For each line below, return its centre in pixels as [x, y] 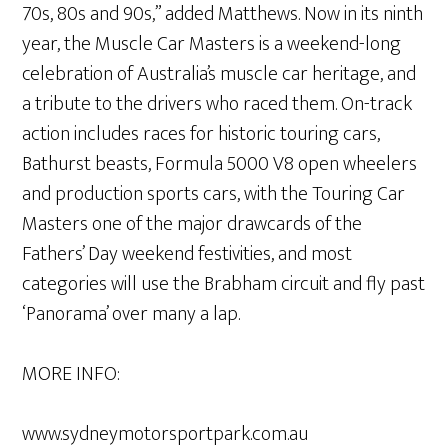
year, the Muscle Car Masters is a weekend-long [212, 43]
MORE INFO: [71, 373]
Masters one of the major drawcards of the [192, 223]
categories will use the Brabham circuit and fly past [224, 283]
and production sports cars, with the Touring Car [214, 193]
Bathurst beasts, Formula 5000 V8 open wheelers [220, 163]
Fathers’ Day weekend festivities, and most [187, 253]
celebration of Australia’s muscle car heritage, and [219, 73]
